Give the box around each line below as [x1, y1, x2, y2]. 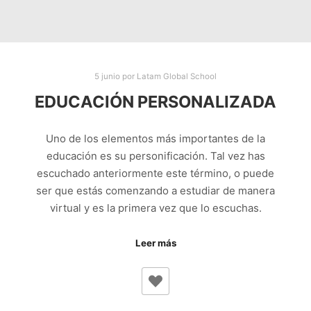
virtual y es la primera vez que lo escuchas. [49, 201, 262, 215]
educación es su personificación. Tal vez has [46, 149, 265, 162]
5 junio [94, 72, 120, 82]
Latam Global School [137, 72, 217, 82]
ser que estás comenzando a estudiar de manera [36, 183, 275, 197]
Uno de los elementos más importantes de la [46, 131, 265, 145]
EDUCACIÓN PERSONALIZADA [35, 92, 276, 112]
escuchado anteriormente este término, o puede [37, 166, 274, 180]
